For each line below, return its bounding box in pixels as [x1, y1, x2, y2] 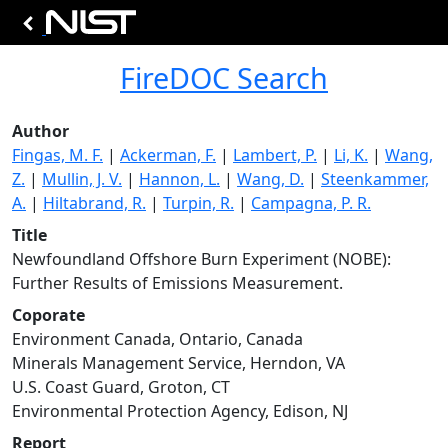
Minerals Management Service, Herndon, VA [12, 352, 345, 374]
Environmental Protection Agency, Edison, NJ [12, 400, 348, 422]
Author [12, 120, 69, 142]
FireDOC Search [120, 58, 328, 97]
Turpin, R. [163, 192, 234, 214]
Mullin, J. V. [42, 168, 122, 190]
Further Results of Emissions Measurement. [12, 272, 343, 294]
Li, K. [334, 144, 368, 166]
